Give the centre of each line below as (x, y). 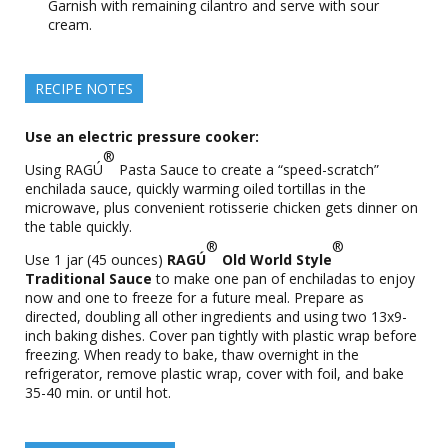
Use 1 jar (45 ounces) (96, 259)
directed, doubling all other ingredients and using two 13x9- (216, 316)
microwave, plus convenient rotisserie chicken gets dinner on (221, 207)
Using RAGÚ (64, 169)
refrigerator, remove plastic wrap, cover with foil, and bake (214, 373)
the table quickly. (78, 226)
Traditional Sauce (88, 278)
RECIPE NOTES (84, 88)
